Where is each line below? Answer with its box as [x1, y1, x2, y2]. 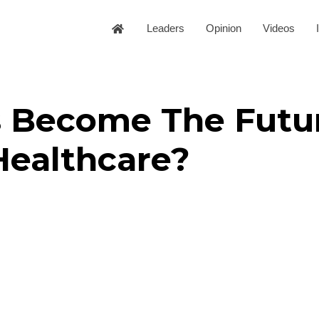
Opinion [206, 22, 241, 35]
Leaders [147, 22, 184, 35]
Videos [263, 22, 295, 35]
